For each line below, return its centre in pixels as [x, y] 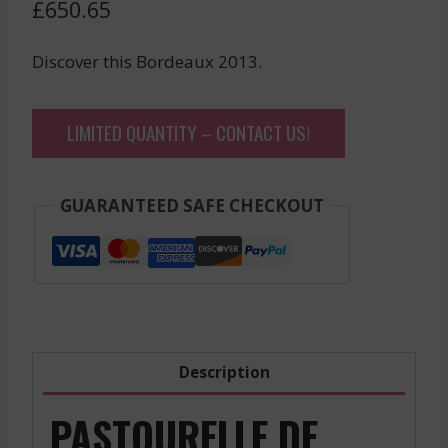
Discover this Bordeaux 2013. [147, 61]
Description [224, 372]
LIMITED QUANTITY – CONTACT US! [188, 131]
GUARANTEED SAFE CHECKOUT [192, 205]
